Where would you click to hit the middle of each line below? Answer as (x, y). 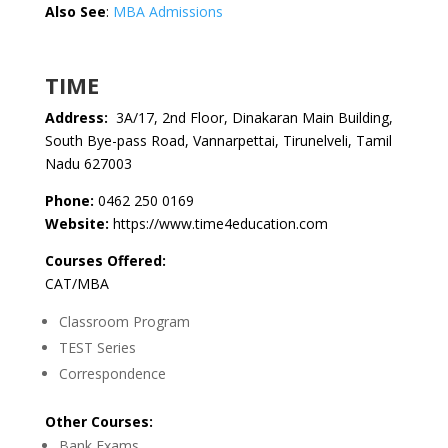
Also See (75, 11)
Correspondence (112, 373)
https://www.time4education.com (220, 223)
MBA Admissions (167, 11)
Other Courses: (98, 421)
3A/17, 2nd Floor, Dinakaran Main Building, (252, 117)
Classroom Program (124, 321)
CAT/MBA (76, 283)
